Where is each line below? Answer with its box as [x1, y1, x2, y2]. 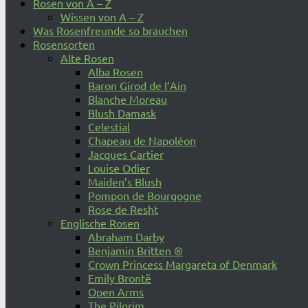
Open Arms [88, 285, 144, 298]
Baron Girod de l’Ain [88, 78, 186, 92]
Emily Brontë [88, 271, 151, 285]
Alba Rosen [88, 65, 143, 78]
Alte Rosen [60, 51, 114, 65]
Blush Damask [88, 106, 156, 120]
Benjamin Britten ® [88, 243, 183, 257]
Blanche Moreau [88, 92, 167, 106]
